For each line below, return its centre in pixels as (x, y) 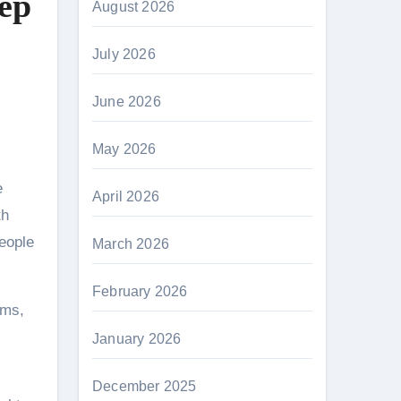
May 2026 (124, 149)
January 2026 (137, 339)
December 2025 (145, 386)
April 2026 (126, 196)
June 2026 (127, 102)
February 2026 (140, 291)
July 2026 (124, 54)
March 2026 (131, 244)
